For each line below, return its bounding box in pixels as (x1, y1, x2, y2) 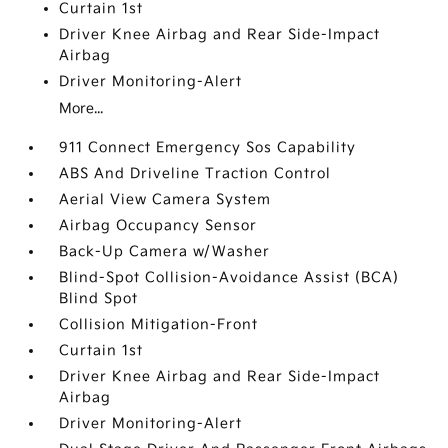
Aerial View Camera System (59, 191, 272, 208)
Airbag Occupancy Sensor (59, 217, 258, 234)
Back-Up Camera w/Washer (59, 243, 271, 260)
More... (59, 100, 104, 117)
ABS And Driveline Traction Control (59, 165, 332, 182)
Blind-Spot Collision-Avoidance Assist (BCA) (59, 269, 400, 286)
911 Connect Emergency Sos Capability (59, 139, 357, 156)
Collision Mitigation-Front (59, 316, 259, 333)
